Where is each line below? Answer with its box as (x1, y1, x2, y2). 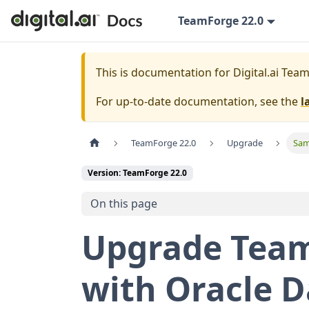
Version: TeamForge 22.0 (88, 167, 187, 179)
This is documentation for (96, 65, 233, 80)
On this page (90, 196, 157, 212)
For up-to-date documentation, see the (96, 94, 301, 109)
